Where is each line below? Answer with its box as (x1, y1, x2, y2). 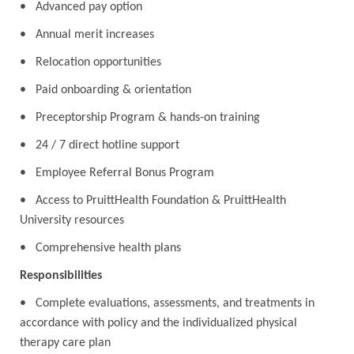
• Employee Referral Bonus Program (19, 167, 214, 180)
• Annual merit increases (19, 28, 154, 42)
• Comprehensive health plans (19, 242, 181, 255)
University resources (19, 214, 124, 228)
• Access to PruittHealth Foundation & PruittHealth (19, 194, 286, 208)
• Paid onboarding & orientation (19, 84, 191, 97)
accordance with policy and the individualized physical (19, 317, 297, 330)
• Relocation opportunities (19, 56, 161, 70)
